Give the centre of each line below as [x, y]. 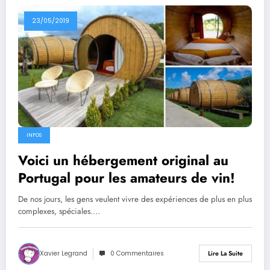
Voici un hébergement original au [123, 160]
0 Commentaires [137, 253]
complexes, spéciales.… [59, 211]
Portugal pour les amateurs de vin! [127, 177]
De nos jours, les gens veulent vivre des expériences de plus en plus [135, 199]
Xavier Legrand [64, 253]
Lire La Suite [225, 254]
